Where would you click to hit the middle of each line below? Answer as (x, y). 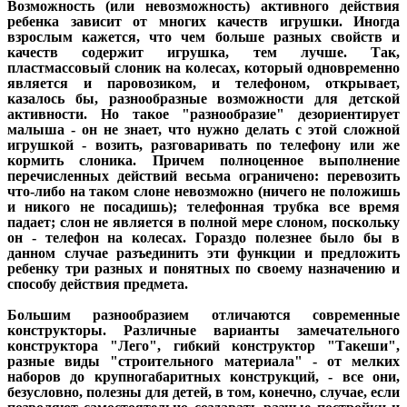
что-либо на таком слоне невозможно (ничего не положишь (203, 192)
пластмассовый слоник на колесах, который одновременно (203, 68)
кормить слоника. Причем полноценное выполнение (203, 161)
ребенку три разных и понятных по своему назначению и (203, 269)
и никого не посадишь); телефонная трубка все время (203, 207)
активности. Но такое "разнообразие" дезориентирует (203, 114)
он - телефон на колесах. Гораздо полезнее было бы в (203, 238)
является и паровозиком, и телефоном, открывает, (203, 84)
